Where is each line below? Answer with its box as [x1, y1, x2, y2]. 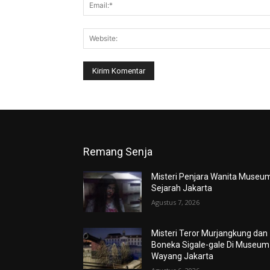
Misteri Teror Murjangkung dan [151, 228, 268, 238]
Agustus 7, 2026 [151, 197, 200, 207]
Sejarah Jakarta [151, 183, 213, 193]
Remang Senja [83, 145, 152, 158]
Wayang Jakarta [151, 251, 214, 261]
